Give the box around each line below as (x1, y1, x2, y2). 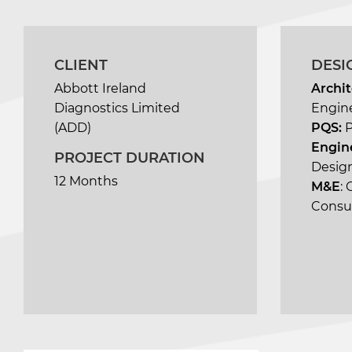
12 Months (54, 174, 119, 189)
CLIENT (54, 57, 108, 75)
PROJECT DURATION (54, 149, 206, 167)
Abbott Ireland (54, 81, 147, 97)
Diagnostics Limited (54, 101, 181, 116)
